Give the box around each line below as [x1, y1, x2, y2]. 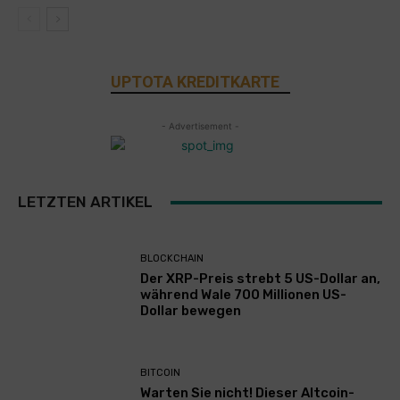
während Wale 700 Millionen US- [140, 287, 347, 304]
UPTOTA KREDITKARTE [110, 72, 279, 92]
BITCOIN [140, 367, 181, 379]
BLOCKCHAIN [140, 253, 204, 265]
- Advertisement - [161, 121, 239, 132]
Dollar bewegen [140, 303, 242, 320]
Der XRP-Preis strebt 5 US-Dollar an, [140, 271, 381, 287]
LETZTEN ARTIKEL [18, 193, 153, 212]
